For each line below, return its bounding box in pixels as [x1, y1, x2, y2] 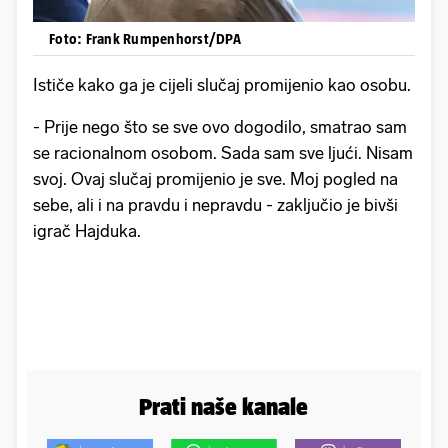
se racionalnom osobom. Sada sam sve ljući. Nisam [33, 142, 413, 163]
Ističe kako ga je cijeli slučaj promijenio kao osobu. [33, 74, 411, 95]
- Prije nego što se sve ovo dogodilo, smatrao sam [33, 116, 407, 137]
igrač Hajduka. [33, 220, 141, 241]
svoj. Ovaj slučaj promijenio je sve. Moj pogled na [33, 168, 398, 189]
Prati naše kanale [139, 392, 309, 420]
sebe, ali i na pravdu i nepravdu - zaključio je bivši [33, 194, 398, 215]
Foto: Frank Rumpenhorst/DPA [49, 29, 241, 47]
